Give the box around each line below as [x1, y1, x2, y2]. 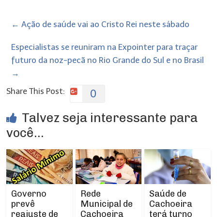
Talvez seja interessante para [22, 110, 198, 125]
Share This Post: [6, 86, 65, 96]
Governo [11, 188, 47, 199]
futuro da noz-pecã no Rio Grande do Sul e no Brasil [11, 55, 204, 65]
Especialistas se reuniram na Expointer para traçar [11, 42, 198, 52]
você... [6, 125, 45, 140]
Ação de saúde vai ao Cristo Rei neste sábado [19, 19, 190, 29]
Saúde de [149, 188, 186, 199]
